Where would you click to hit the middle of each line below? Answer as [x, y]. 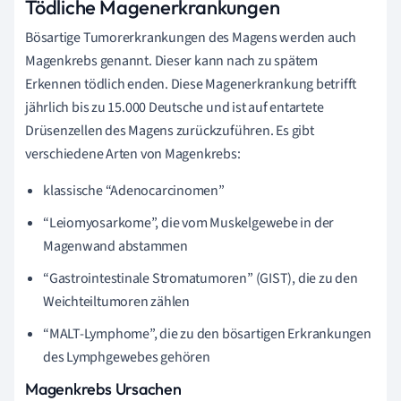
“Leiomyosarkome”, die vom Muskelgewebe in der [189, 222]
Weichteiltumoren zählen [116, 301]
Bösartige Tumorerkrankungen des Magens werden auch [191, 37]
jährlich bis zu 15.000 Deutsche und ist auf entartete [175, 107]
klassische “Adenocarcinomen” [134, 190]
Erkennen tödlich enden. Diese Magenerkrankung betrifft [191, 84]
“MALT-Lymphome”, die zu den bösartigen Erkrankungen [207, 333]
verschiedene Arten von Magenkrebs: [133, 154]
